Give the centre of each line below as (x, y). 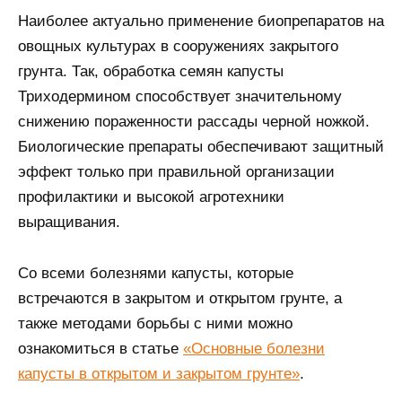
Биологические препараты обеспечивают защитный (201, 147)
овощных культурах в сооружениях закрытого (178, 47)
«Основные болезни (254, 349)
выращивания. (69, 223)
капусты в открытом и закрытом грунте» (159, 374)
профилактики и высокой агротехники (151, 197)
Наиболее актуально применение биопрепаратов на (201, 22)
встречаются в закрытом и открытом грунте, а (180, 299)
